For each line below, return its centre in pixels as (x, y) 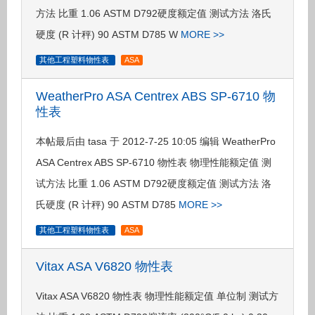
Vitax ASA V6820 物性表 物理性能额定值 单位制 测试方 (157, 296)
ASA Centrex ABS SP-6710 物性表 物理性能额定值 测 (154, 162)
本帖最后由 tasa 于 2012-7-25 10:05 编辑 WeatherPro (156, 141)
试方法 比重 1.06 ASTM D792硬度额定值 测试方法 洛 (154, 184)
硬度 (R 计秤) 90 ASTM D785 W (108, 34)
